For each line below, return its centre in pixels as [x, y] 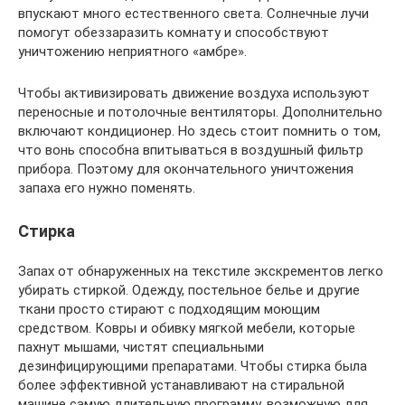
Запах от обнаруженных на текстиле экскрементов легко [201, 272]
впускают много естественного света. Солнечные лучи [193, 14]
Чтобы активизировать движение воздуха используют [194, 94]
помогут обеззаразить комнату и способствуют [174, 33]
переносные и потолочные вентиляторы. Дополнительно [200, 113]
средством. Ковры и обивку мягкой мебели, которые [187, 329]
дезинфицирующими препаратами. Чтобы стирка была [193, 367]
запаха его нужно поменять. [107, 188]
